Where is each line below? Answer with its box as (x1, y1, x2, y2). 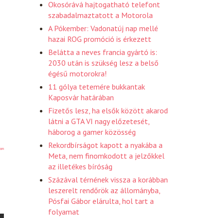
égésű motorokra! (48, 68, 107, 78)
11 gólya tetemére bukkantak (48, 81, 145, 91)
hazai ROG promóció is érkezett (48, 34, 151, 44)
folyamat (48, 206, 79, 217)
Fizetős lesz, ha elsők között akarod (48, 105, 168, 115)
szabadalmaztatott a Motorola (48, 10, 153, 20)
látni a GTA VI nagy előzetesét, (48, 116, 149, 126)
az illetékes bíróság (48, 161, 112, 171)
